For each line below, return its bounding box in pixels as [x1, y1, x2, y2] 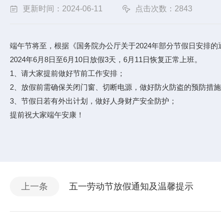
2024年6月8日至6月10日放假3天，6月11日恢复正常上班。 [10, 55, 202, 64]
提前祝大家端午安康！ [10, 110, 84, 119]
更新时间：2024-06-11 [23, 4, 103, 13]
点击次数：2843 [135, 4, 192, 13]
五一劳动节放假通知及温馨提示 [69, 182, 193, 191]
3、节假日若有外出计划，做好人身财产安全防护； [10, 97, 177, 105]
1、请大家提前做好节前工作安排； [10, 69, 125, 77]
